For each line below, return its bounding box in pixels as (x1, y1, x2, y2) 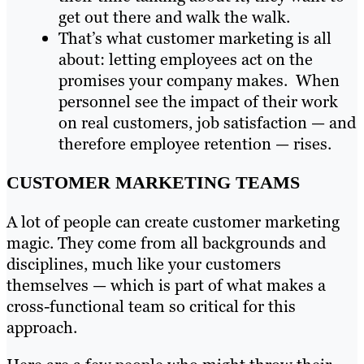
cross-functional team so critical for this (6, 295, 296, 317)
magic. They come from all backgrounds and (6, 232, 326, 253)
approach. (6, 316, 77, 338)
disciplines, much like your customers (6, 253, 281, 275)
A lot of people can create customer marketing (6, 210, 340, 232)
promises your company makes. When (58, 69, 340, 91)
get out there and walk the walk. (58, 6, 294, 28)
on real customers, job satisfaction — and (58, 111, 356, 133)
